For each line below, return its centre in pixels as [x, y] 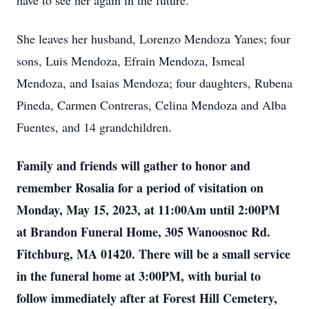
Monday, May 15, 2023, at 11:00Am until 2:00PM [148, 210]
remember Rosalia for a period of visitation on [140, 188]
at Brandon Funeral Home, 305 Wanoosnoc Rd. [143, 232]
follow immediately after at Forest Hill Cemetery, [147, 298]
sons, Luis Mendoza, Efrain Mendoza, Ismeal [131, 61]
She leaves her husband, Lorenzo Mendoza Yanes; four [153, 39]
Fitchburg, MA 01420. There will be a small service [153, 254]
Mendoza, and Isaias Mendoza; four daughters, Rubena [154, 83]
